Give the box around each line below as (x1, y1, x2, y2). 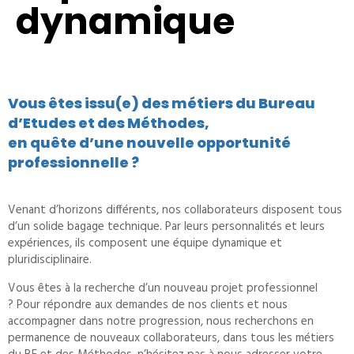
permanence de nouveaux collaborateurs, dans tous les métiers (8, 329, 334, 348)
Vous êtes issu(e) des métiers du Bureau (8, 93, 315, 113)
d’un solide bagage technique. (8, 217, 165, 236)
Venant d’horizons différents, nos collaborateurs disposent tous (8, 201, 342, 220)
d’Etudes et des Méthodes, (8, 113, 209, 133)
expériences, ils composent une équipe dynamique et (8, 234, 282, 253)
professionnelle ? (8, 153, 149, 172)
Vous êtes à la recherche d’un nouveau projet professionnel (8, 279, 318, 298)
